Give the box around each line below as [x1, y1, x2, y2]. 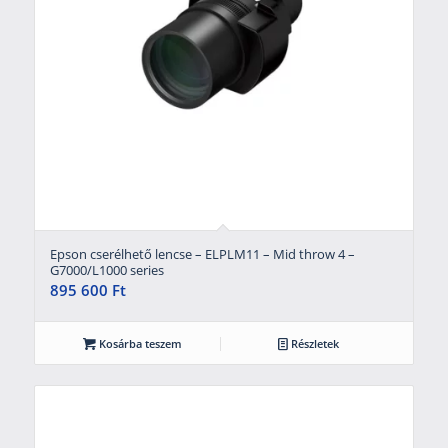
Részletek [287, 335, 339, 351]
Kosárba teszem [95, 335, 182, 351]
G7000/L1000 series [49, 260, 164, 279]
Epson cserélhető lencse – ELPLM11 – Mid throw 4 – [49, 244, 355, 263]
